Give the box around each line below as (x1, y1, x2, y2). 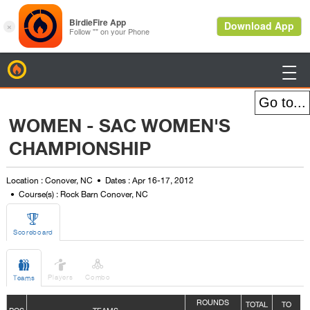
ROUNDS (197, 298, 230, 307)
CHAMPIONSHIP (8, 134, 151, 164)
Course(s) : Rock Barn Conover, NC (18, 190, 148, 199)
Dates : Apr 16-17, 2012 (104, 176, 194, 185)
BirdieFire (27, 60, 65, 74)
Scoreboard (12, 226, 53, 237)
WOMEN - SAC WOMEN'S (8, 111, 230, 141)
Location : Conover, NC (6, 176, 93, 185)
